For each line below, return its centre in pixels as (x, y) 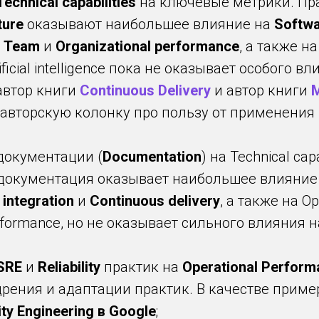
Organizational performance (147, 46)
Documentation (152, 157)
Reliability (69, 267)
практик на (141, 267)
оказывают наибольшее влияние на (149, 24)
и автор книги (261, 90)
